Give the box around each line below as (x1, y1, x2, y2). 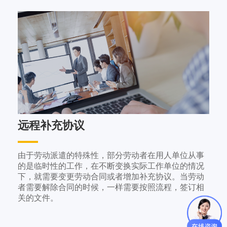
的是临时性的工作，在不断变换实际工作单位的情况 (18, 162, 204, 171)
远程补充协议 (18, 119, 85, 132)
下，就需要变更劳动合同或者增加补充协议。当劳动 (18, 172, 204, 181)
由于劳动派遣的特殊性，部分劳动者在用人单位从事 (18, 151, 204, 160)
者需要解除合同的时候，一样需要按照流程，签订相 (18, 183, 204, 192)
